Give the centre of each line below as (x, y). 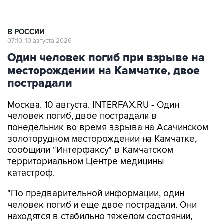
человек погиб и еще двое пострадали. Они (102, 205)
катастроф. (31, 173)
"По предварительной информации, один (96, 194)
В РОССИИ (26, 32)
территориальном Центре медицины (86, 162)
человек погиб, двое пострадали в (82, 116)
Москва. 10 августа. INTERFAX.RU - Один (93, 105)
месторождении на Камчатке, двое (104, 71)
